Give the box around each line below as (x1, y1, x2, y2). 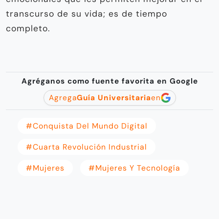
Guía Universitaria (76, 92, 151, 103)
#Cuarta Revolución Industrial (26, 141, 147, 152)
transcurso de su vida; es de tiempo (6, 8, 167, 19)
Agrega (48, 92, 77, 103)
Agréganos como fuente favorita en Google (21, 76, 198, 86)
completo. (6, 22, 50, 34)
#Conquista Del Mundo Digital (26, 120, 148, 131)
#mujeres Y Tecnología (88, 162, 180, 173)
